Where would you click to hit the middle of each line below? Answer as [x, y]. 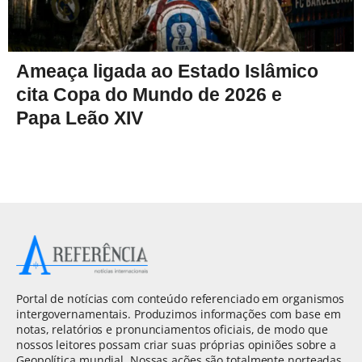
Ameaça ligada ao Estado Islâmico [167, 71]
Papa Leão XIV [80, 118]
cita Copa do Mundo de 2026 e [149, 94]
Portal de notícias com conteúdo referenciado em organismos [181, 298]
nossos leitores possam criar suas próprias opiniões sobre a [177, 344]
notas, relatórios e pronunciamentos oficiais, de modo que [173, 329]
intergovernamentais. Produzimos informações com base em [179, 314]
